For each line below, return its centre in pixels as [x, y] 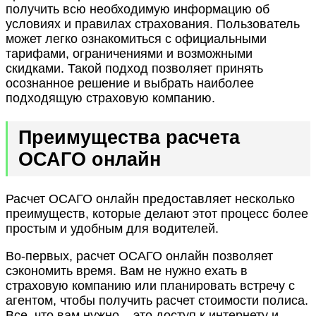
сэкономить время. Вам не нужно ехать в [127, 271]
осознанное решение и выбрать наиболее [130, 83]
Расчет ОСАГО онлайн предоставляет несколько [150, 199]
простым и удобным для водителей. [112, 229]
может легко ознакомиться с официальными [136, 38]
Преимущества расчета [129, 138]
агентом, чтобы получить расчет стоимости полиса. [157, 301]
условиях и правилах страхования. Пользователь [153, 24]
